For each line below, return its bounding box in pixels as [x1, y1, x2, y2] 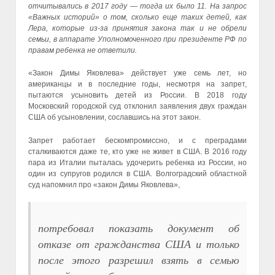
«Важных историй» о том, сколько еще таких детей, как [28, 13, 247, 22]
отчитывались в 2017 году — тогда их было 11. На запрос [28, 2, 247, 11]
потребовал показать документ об [38, 220, 239, 235]
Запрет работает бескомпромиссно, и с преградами [28, 136, 247, 145]
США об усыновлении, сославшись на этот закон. [28, 113, 201, 122]
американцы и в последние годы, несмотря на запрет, [28, 80, 247, 89]
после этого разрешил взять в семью [38, 252, 239, 267]
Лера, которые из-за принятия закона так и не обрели [28, 24, 247, 33]
